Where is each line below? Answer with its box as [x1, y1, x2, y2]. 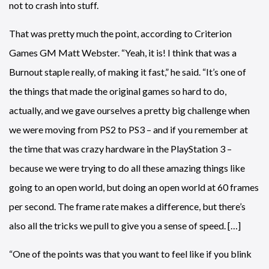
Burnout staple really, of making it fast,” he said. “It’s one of [9, 66, 246, 77]
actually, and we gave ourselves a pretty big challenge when [9, 104, 250, 116]
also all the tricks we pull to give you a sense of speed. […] [9, 220, 241, 231]
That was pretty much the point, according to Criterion [9, 28, 232, 39]
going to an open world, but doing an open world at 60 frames [9, 181, 259, 193]
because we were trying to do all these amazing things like [9, 162, 245, 174]
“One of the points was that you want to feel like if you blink [9, 248, 252, 259]
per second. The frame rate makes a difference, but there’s [9, 201, 246, 212]
